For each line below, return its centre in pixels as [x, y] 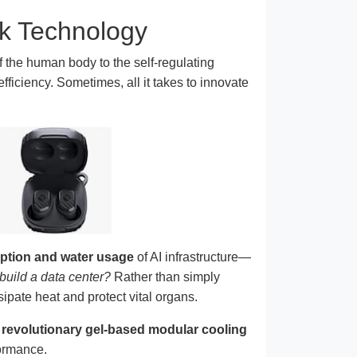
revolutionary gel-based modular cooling [124, 329]
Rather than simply [165, 277]
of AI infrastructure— [192, 257]
